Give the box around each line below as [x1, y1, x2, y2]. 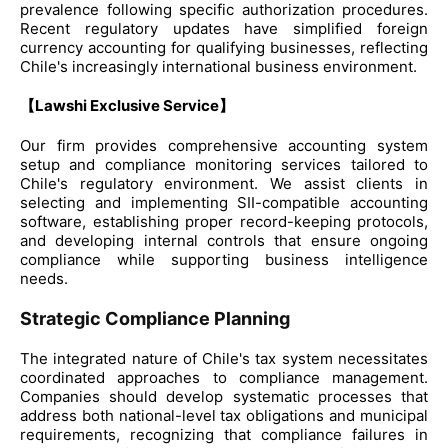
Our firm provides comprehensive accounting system [20, 135, 428, 155]
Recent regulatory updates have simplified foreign [20, 18, 428, 38]
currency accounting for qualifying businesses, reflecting [20, 37, 428, 57]
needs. [20, 268, 68, 288]
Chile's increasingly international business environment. [20, 56, 417, 76]
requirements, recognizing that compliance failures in [20, 424, 428, 444]
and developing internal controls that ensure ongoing [20, 230, 428, 250]
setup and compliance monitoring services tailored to [20, 154, 428, 174]
